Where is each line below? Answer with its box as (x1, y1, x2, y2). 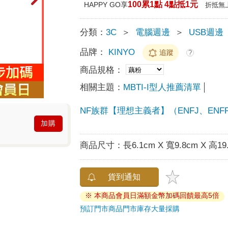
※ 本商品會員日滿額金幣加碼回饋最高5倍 (85, 191, 220, 199)
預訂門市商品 (80, 204, 123, 213)
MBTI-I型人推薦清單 (123, 82, 202, 92)
